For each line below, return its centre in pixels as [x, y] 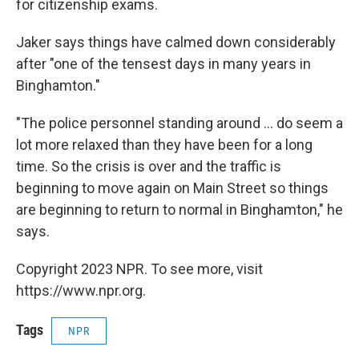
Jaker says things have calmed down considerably [176, 42]
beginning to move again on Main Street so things [172, 188]
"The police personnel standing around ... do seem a [179, 123]
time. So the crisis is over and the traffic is [149, 167]
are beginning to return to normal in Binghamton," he [179, 210]
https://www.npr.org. [81, 291]
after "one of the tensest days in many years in [163, 64]
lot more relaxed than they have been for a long [164, 145]
